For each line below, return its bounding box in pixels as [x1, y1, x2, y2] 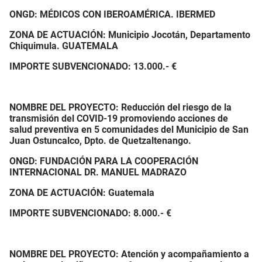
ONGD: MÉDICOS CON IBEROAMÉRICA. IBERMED [9, 9, 215, 20]
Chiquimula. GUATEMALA [9, 40, 118, 51]
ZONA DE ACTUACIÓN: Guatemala [9, 187, 154, 198]
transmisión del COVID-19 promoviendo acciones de [9, 113, 228, 124]
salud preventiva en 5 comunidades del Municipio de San [9, 124, 249, 135]
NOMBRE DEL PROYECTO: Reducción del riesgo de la [9, 102, 232, 113]
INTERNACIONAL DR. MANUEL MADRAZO [9, 167, 187, 178]
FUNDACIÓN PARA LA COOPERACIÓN [40, 156, 198, 167]
